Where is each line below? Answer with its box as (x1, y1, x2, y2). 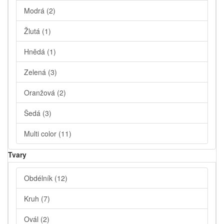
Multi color (24, 128, 58, 139)
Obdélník (24, 173, 54, 183)
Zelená (24, 67, 48, 77)
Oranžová (24, 87, 57, 98)
